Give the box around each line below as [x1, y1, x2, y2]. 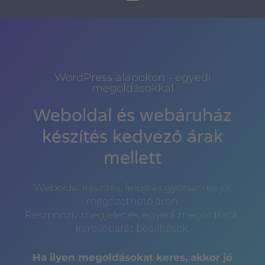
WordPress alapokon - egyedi [54, 71, 211, 85]
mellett [104, 147, 161, 170]
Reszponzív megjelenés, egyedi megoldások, [24, 209, 241, 221]
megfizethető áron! [85, 195, 180, 208]
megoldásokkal [91, 82, 174, 95]
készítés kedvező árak [42, 126, 223, 148]
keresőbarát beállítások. [75, 222, 190, 235]
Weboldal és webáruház [33, 105, 232, 127]
